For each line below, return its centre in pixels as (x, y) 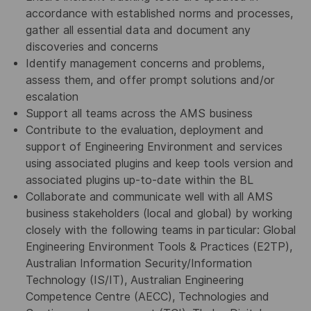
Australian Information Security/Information (138, 264)
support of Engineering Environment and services (154, 147)
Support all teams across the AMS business (139, 114)
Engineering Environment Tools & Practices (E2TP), (159, 247)
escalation (52, 97)
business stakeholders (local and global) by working (159, 214)
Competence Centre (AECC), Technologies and (147, 297)
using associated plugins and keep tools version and (159, 164)
